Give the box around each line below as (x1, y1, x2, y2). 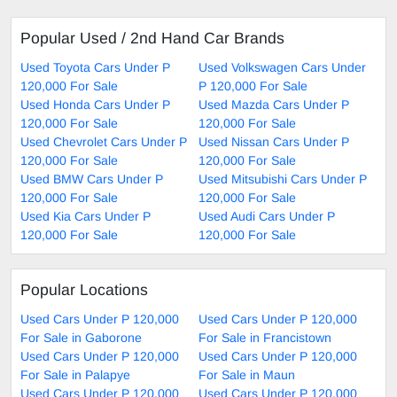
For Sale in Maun (198, 368, 295, 383)
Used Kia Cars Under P (20, 209, 151, 224)
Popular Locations (20, 281, 148, 300)
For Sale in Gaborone (20, 331, 142, 346)
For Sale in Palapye (20, 368, 130, 383)
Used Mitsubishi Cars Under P (198, 172, 367, 187)
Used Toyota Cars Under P (20, 60, 170, 75)
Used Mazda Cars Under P (198, 97, 349, 113)
